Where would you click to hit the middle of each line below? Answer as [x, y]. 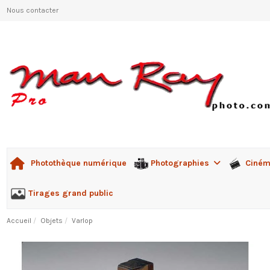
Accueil [19, 221]
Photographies [181, 163]
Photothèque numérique [78, 163]
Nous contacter [32, 10]
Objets [51, 221]
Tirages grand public [71, 193]
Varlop [82, 221]
